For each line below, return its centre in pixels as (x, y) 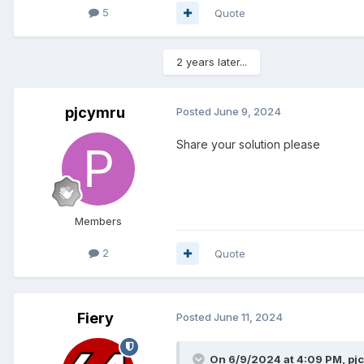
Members (98, 221)
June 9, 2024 (247, 111)
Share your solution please (248, 144)
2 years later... (212, 61)
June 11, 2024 (248, 316)
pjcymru (95, 112)
